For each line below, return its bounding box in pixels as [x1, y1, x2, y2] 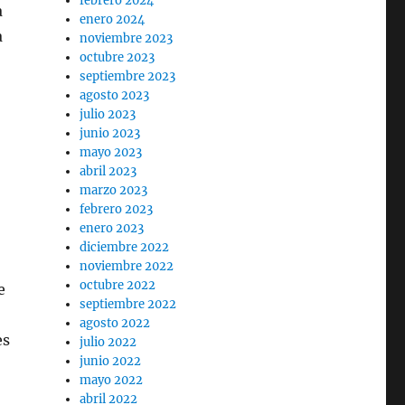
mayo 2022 [80, 372, 144, 388]
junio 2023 [80, 126, 141, 141]
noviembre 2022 [80, 259, 174, 274]
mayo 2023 [80, 145, 143, 160]
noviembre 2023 [80, 31, 174, 46]
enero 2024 [80, 12, 146, 27]
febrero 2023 [80, 202, 154, 217]
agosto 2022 [80, 316, 151, 331]
